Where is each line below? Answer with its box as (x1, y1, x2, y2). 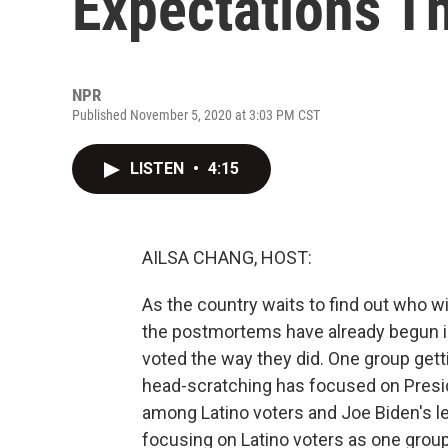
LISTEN (130, 159, 188, 178)
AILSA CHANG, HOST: (142, 247, 312, 268)
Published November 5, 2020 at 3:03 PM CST (72, 107, 320, 123)
